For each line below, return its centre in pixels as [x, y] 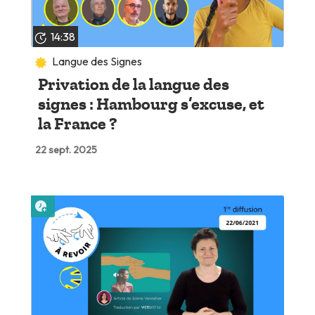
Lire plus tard [81, 201]
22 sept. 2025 [66, 150]
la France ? [77, 124]
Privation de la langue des [133, 85]
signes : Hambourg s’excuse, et [151, 104]
